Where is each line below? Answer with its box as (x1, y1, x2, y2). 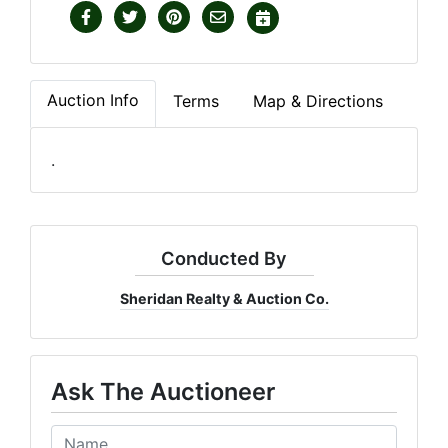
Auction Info (47, 89, 139, 110)
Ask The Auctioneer (51, 376, 275, 406)
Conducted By (161, 246, 287, 269)
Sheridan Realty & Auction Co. (119, 289, 329, 307)
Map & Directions (253, 90, 383, 111)
